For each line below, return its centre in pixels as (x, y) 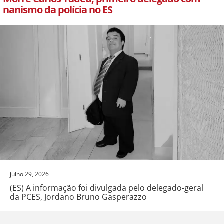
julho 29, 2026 (29, 174)
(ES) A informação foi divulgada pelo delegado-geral (107, 188)
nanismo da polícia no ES (59, 10)
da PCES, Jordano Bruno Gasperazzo (78, 197)
